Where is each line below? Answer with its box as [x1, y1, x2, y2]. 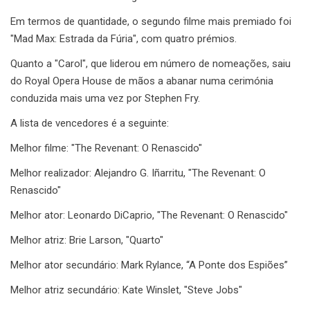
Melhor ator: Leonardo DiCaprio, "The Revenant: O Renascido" [10, 208, 288, 221]
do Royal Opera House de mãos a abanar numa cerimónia [10, 74, 273, 87]
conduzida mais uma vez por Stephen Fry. [10, 91, 200, 104]
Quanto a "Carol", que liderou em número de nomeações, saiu [10, 57, 291, 70]
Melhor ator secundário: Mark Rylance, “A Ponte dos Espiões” [10, 258, 288, 271]
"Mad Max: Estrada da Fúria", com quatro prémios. [10, 32, 237, 45]
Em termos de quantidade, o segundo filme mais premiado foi [10, 15, 291, 28]
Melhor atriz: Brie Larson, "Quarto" [10, 233, 163, 246]
